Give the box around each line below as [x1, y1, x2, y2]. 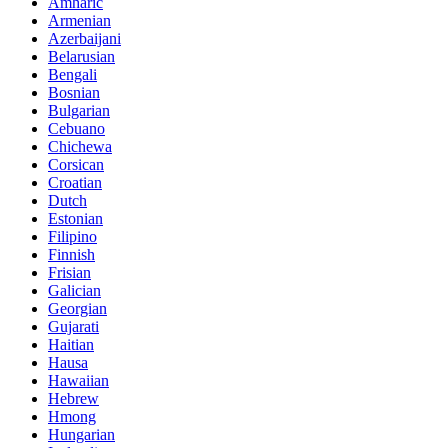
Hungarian [48, 425, 115, 443]
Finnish [48, 245, 95, 263]
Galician [48, 281, 101, 299]
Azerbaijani [48, 29, 121, 47]
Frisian [48, 263, 91, 281]
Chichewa [48, 137, 112, 155]
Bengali [48, 65, 97, 83]
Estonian [48, 209, 103, 227]
